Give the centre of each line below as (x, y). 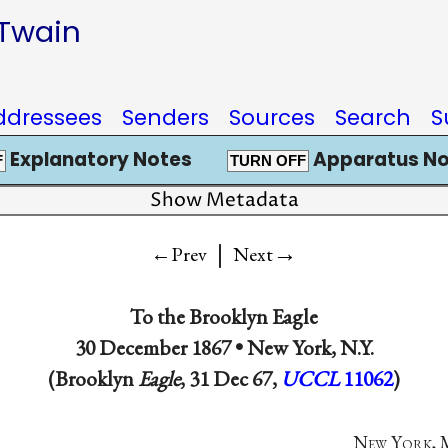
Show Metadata (224, 200)
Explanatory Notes (98, 159)
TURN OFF (267, 161)
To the (159, 316)
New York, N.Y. (310, 347)
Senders (165, 117)
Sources (272, 117)
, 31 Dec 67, (230, 378)
